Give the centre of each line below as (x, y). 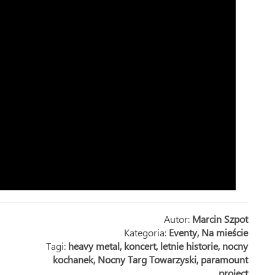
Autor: (178, 219)
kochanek (73, 259)
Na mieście (225, 232)
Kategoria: (146, 232)
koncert (140, 246)
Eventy (183, 232)
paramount (224, 259)
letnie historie (189, 246)
